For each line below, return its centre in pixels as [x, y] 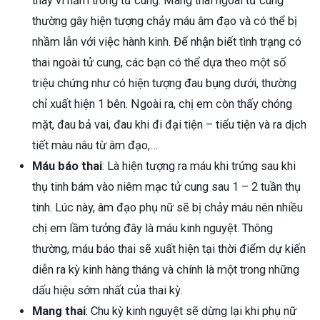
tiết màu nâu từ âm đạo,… [96, 146]
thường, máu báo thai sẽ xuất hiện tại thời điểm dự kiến [169, 249]
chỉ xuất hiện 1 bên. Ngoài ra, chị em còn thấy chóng [162, 104]
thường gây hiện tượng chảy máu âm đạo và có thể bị [165, 21]
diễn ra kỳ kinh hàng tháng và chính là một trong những [166, 270]
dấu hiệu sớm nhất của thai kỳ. [109, 291]
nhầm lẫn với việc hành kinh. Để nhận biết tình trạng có [167, 42]
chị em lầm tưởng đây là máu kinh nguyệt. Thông [152, 229]
